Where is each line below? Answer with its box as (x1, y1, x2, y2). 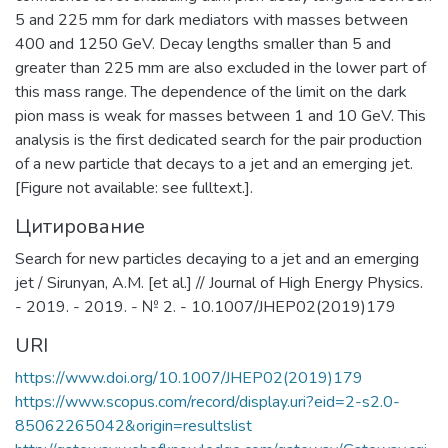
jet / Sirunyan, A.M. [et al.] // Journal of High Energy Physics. (15, 271, 423, 294)
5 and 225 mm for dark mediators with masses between (15, 8, 408, 31)
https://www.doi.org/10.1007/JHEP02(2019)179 (15, 366, 363, 389)
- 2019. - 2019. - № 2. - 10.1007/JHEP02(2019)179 (15, 295, 396, 318)
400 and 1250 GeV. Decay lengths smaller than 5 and (15, 32, 391, 55)
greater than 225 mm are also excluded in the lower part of (15, 56, 426, 79)
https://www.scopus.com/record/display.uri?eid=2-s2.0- (15, 390, 400, 413)
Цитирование (15, 212, 145, 240)
